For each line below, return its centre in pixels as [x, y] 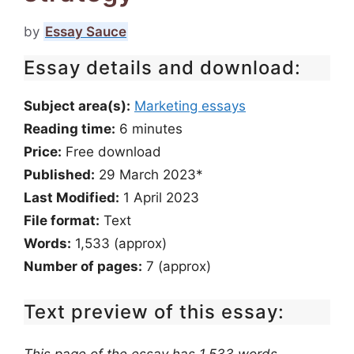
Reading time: [70, 129]
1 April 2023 [159, 198]
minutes [157, 129]
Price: [43, 152]
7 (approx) [177, 266]
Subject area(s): [77, 106]
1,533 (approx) [119, 243]
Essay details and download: [162, 68]
